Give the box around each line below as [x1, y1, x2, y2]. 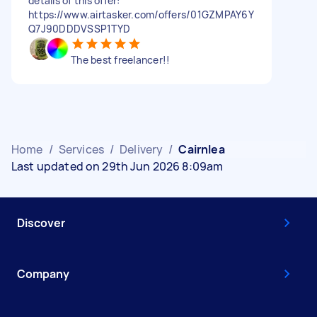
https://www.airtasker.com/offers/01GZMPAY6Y [28, 7, 254, 21]
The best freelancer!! [71, 52, 171, 67]
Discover [17, 214, 65, 231]
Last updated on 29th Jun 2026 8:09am [11, 158, 224, 174]
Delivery [120, 141, 163, 157]
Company [17, 265, 69, 282]
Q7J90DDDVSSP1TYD [28, 21, 130, 35]
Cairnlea [178, 141, 225, 157]
